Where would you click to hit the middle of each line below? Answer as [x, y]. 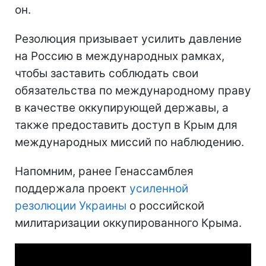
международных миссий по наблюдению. [129, 142]
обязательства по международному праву [133, 91]
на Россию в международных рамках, [120, 56]
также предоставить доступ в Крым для [126, 125]
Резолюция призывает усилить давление [128, 39]
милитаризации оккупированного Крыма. [128, 223]
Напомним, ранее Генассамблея [104, 171]
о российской [165, 206]
